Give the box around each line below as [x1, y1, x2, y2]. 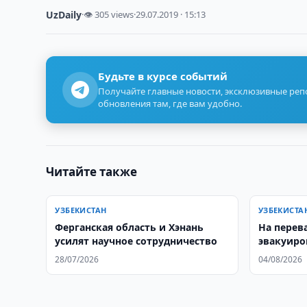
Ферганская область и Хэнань [55, 221, 204, 234]
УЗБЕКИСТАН [55, 205, 107, 215]
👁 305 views [84, 8, 134, 21]
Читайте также [46, 164, 138, 180]
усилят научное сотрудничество [55, 234, 218, 247]
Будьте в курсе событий [98, 69, 228, 83]
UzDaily [46, 8, 82, 21]
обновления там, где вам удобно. [98, 97, 243, 110]
